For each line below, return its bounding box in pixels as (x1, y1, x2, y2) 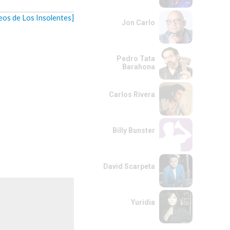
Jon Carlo (122, 18, 155, 27)
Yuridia (131, 198, 155, 206)
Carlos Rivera (109, 90, 155, 99)
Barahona (122, 63, 155, 71)
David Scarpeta (103, 162, 155, 170)
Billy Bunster (112, 126, 155, 135)
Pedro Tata (117, 54, 155, 63)
